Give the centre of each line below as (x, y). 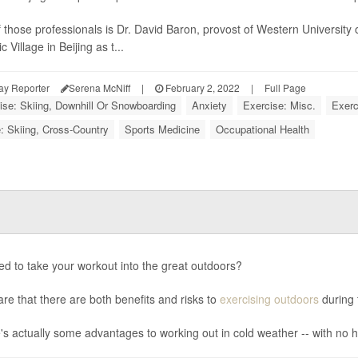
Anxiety (209, 105)
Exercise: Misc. (279, 105)
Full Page (285, 88)
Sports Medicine (162, 129)
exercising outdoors (269, 299)
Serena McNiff (99, 88)
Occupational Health (262, 129)
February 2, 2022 (201, 88)
